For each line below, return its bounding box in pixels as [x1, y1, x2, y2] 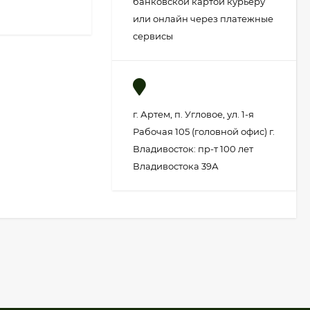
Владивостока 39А [133, 161, 219, 172]
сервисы [133, 30, 173, 42]
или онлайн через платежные [133, 13, 273, 24]
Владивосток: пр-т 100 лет [133, 143, 253, 154]
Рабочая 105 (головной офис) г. [133, 126, 275, 137]
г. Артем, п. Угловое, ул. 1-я [133, 109, 254, 120]
